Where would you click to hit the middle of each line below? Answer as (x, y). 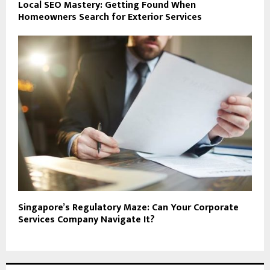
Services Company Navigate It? (86, 220)
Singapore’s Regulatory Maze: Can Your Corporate (128, 208)
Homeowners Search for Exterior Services (110, 17)
